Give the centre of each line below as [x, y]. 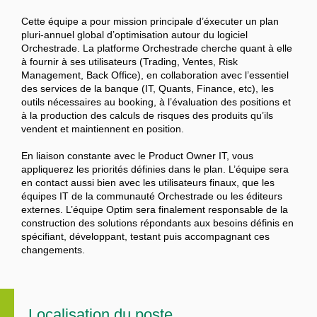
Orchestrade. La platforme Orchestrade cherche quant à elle [157, 48]
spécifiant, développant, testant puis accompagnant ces [145, 237]
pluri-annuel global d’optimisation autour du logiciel [134, 35]
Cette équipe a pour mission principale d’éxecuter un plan [150, 22]
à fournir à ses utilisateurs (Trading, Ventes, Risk [129, 62]
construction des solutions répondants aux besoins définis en [157, 223]
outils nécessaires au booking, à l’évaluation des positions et [156, 102]
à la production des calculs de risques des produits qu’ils [147, 116]
